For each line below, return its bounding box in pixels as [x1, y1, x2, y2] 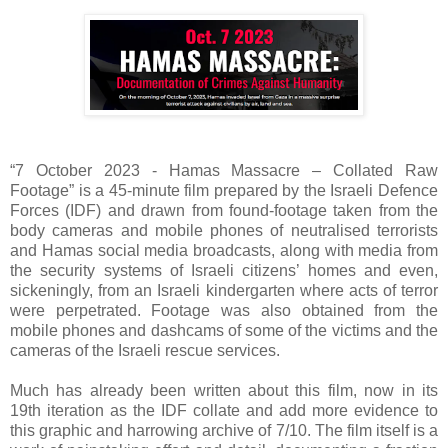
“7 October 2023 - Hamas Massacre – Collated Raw [10, 162, 438, 180]
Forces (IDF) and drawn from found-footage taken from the [10, 202, 438, 220]
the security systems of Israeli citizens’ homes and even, [10, 262, 438, 280]
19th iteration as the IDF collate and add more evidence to [10, 402, 438, 420]
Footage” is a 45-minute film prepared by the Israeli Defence [10, 182, 438, 200]
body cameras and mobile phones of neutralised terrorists [10, 222, 438, 240]
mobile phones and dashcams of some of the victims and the [10, 322, 438, 340]
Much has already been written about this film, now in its [10, 382, 438, 400]
